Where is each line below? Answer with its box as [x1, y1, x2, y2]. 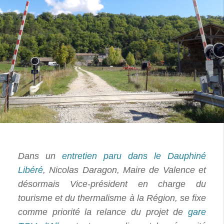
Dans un [18, 151, 62, 161]
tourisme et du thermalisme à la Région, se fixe [18, 193, 206, 203]
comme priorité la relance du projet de [18, 207, 188, 217]
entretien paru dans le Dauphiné [62, 151, 206, 161]
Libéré [18, 165, 43, 175]
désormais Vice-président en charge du [18, 179, 206, 189]
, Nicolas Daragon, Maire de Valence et [43, 165, 206, 175]
